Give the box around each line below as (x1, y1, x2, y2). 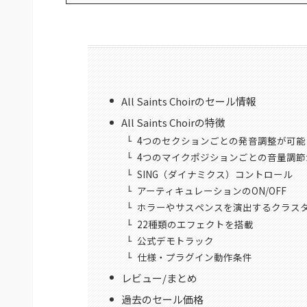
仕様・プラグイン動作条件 (137, 250, 253, 265)
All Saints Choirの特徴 (121, 115, 225, 130)
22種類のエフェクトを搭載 (137, 217, 254, 231)
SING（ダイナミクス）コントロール (137, 167, 293, 181)
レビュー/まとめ (121, 270, 197, 285)
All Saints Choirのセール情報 (121, 93, 256, 108)
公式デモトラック (137, 234, 214, 248)
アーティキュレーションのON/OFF (137, 183, 288, 197)
